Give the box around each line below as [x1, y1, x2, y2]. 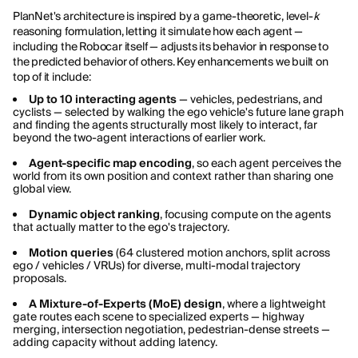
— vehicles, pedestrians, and [177, 91, 323, 106]
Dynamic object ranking [29, 206, 160, 221]
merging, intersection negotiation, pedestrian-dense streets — [13, 321, 330, 336]
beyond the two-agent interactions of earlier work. [13, 129, 265, 145]
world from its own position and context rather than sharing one [13, 168, 333, 183]
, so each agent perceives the [192, 155, 341, 170]
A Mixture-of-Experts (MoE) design [29, 296, 222, 311]
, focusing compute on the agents [160, 206, 331, 221]
